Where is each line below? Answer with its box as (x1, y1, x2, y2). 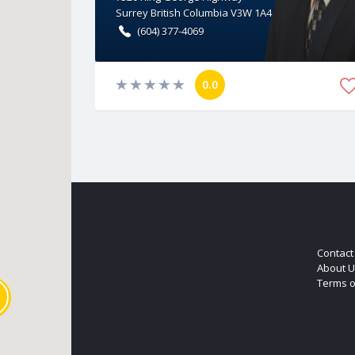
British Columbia (150, 5, 228, 20)
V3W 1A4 (230, 5, 272, 20)
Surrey (115, 5, 148, 20)
